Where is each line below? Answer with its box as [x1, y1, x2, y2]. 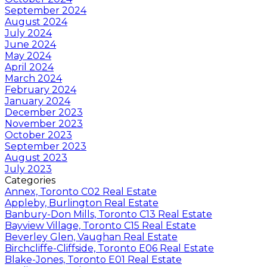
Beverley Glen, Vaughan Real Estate [5, 231, 178, 243]
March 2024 [5, 72, 62, 84]
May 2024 [5, 49, 51, 61]
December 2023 [5, 106, 83, 118]
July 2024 [5, 27, 52, 39]
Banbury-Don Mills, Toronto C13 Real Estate [5, 208, 212, 220]
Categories [5, 174, 55, 186]
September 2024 [5, 4, 86, 16]
